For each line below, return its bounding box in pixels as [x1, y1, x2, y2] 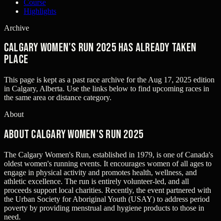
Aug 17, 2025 [148, 75, 191, 84]
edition [191, 75, 215, 84]
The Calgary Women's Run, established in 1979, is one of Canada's [4, 150, 213, 159]
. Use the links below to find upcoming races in [63, 84, 209, 93]
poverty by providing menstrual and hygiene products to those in [4, 204, 204, 213]
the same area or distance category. [4, 93, 111, 102]
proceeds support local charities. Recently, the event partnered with [4, 186, 211, 195]
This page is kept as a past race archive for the [4, 75, 147, 84]
